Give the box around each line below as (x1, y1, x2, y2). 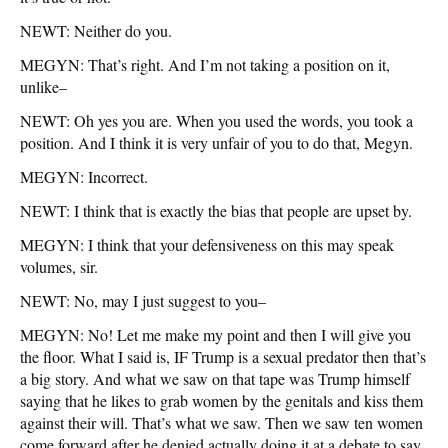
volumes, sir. (20, 255, 98, 277)
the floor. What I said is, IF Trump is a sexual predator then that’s (20, 345, 426, 367)
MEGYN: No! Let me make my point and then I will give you (20, 323, 411, 345)
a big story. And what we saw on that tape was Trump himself (20, 367, 410, 389)
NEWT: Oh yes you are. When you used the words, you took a (20, 109, 413, 131)
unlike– (20, 75, 67, 97)
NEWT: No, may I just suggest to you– (20, 289, 266, 311)
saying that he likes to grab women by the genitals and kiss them (20, 389, 423, 411)
